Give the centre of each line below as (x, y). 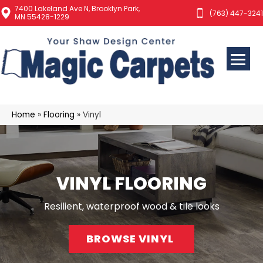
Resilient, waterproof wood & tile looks (131, 206)
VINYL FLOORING (131, 183)
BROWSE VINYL (130, 238)
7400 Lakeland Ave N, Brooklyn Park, (77, 9)
